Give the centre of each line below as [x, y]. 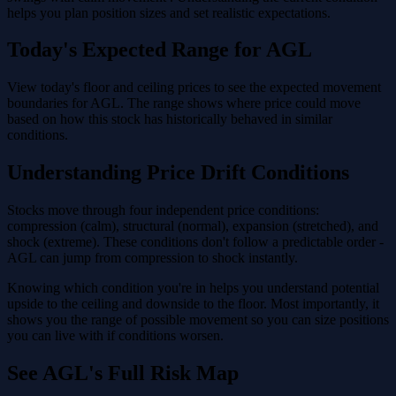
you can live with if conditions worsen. [115, 336]
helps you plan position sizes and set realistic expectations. [169, 12]
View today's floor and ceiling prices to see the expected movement [194, 88]
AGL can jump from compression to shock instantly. [152, 258]
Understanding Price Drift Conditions [178, 173]
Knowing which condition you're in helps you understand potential [193, 288]
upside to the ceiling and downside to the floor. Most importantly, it [193, 304]
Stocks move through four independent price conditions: [163, 210]
